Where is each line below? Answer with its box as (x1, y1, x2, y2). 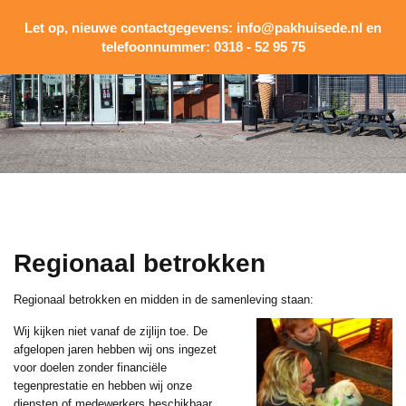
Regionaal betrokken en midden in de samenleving (14, 293, 277, 306)
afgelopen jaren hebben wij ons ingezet (14, 343, 217, 356)
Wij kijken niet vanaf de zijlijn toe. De (14, 324, 208, 338)
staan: (277, 293, 314, 306)
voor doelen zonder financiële (14, 361, 167, 374)
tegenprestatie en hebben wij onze (14, 379, 192, 392)
